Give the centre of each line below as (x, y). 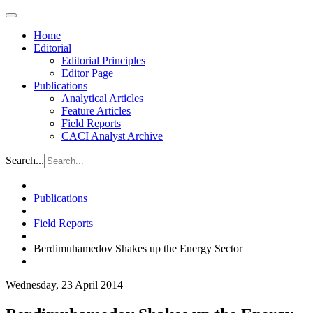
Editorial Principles (103, 60)
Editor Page (87, 73)
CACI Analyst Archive (112, 136)
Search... (25, 160)
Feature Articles (96, 111)
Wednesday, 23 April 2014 (64, 285)
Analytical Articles (102, 98)
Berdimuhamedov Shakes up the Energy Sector (138, 248)
